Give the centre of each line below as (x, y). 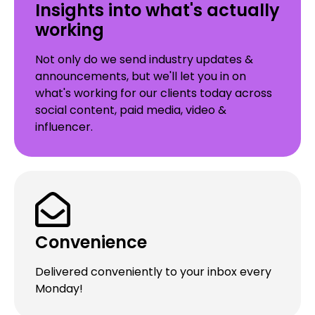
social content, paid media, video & (131, 110)
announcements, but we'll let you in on (141, 77)
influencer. (64, 127)
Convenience (91, 243)
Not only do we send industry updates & (144, 60)
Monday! (59, 289)
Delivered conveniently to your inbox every (153, 272)
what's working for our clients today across (154, 94)
